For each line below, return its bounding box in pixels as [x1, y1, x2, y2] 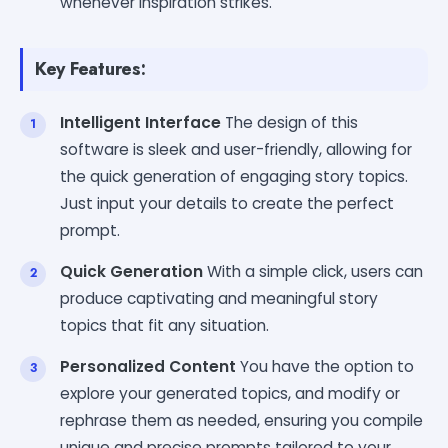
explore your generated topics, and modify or [60, 382, 400, 404]
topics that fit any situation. [60, 314, 269, 336]
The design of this [221, 111, 358, 133]
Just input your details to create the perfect [60, 192, 394, 214]
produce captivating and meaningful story [60, 287, 378, 309]
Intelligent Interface [60, 111, 221, 133]
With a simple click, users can [203, 260, 423, 282]
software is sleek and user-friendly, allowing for [60, 138, 412, 160]
